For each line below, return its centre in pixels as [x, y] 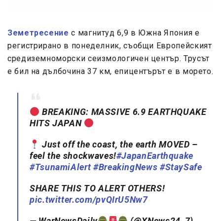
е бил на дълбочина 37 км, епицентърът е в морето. [110, 72]
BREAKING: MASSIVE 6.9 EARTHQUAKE [123, 112]
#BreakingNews [125, 167]
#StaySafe [181, 167]
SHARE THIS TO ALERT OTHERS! [97, 188]
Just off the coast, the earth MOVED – [119, 145]
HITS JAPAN [57, 123]
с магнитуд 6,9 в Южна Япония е [134, 33]
